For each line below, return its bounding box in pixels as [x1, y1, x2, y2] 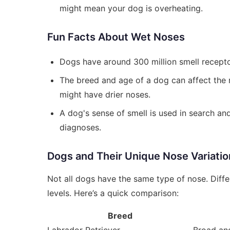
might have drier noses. [60, 89, 150, 100]
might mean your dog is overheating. [60, 3, 203, 13]
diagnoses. [60, 122, 101, 132]
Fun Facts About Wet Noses [47, 30, 185, 43]
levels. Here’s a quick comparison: [47, 187, 179, 198]
